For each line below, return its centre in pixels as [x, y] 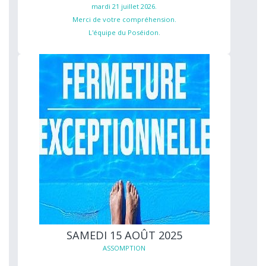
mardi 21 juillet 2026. [124, 6]
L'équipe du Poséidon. [124, 32]
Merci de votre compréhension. [124, 19]
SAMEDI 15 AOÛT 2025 [124, 235]
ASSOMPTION [124, 248]
